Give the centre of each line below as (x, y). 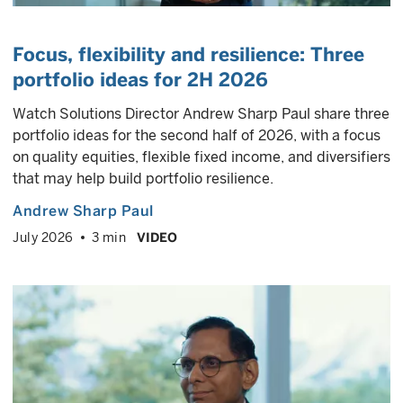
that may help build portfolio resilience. (143, 179)
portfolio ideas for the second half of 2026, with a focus (197, 135)
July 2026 (43, 237)
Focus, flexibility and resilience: (161, 54)
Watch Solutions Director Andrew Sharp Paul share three (201, 114)
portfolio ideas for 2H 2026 (140, 80)
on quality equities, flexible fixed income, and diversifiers (201, 157)
